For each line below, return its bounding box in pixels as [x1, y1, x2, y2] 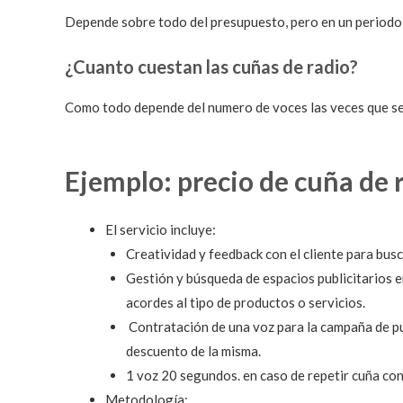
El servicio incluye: [105, 221, 216, 238]
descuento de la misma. [125, 343, 261, 360]
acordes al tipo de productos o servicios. [125, 294, 365, 311]
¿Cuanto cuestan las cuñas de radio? [65, 56, 358, 78]
